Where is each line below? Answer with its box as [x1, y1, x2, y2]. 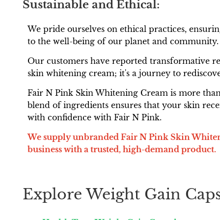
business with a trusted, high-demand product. [27, 144, 216, 154]
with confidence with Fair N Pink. [27, 112, 162, 122]
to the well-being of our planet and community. [27, 36, 219, 46]
